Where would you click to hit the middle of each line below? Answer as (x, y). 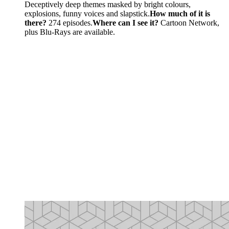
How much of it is (180, 14)
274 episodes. (70, 23)
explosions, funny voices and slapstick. (87, 14)
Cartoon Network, (189, 23)
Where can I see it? (125, 23)
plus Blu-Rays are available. (71, 32)
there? (36, 23)
